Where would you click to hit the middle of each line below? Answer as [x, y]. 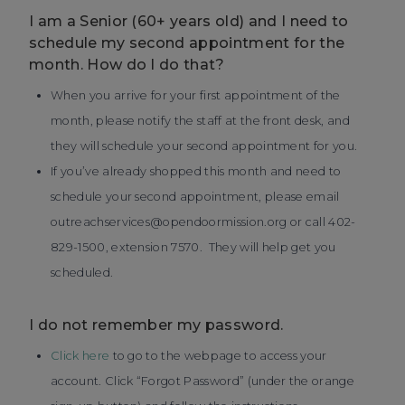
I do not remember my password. [156, 325]
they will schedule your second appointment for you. [204, 146]
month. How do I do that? [127, 65]
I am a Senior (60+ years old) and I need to [189, 21]
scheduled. [82, 273]
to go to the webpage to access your [218, 356]
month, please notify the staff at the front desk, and [200, 121]
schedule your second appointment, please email [195, 197]
